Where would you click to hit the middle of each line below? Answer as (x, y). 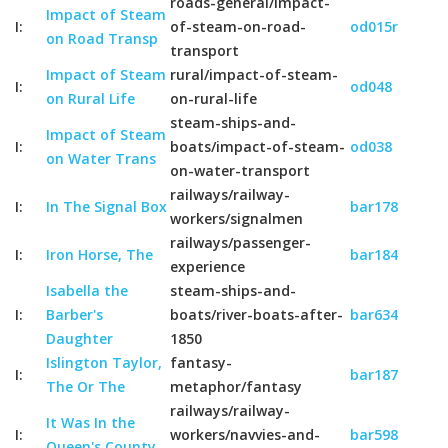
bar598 (374, 434)
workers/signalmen (236, 218)
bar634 (374, 314)
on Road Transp (102, 38)
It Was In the (90, 422)
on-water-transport (240, 170)
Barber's (74, 314)
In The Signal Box (106, 206)
